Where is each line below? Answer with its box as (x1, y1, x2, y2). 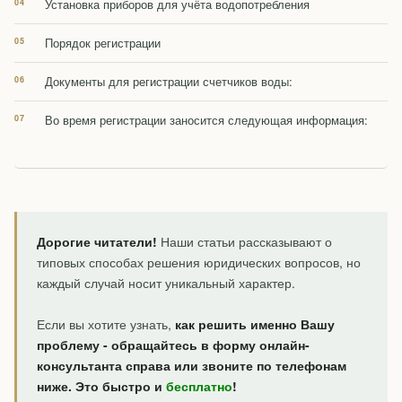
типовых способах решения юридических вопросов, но (37, 253, 361, 272)
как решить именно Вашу (175, 315, 335, 334)
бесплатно (166, 377, 232, 396)
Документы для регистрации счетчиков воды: (45, 73, 293, 91)
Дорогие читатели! (37, 232, 157, 251)
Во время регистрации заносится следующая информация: (45, 111, 368, 129)
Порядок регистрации (45, 34, 161, 52)
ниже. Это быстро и (37, 377, 166, 396)
